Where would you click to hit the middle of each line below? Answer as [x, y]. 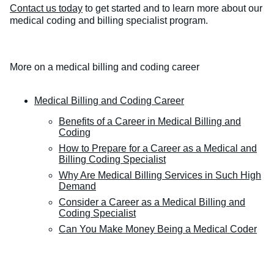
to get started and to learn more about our [172, 9]
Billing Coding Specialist [112, 160]
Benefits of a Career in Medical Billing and [150, 122]
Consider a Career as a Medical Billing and [152, 202]
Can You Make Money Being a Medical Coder [158, 229]
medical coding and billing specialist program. [110, 21]
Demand [77, 187]
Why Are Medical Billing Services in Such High [160, 176]
